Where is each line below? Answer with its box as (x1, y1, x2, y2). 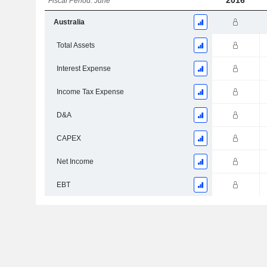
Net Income (56, 157, 94, 166)
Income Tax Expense (56, 88, 124, 97)
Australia (53, 18, 85, 27)
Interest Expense (56, 64, 111, 73)
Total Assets (56, 41, 95, 50)
